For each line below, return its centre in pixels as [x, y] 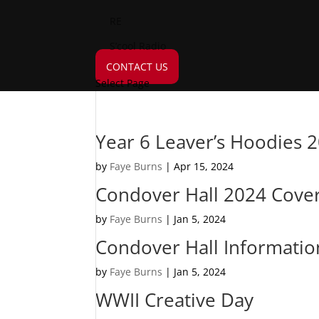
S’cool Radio [138, 46]
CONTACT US [137, 67]
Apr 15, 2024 [204, 166]
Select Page [123, 83]
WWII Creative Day [175, 300]
